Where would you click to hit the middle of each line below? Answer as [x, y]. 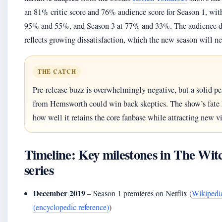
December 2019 [59, 193]
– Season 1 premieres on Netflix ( [139, 193]
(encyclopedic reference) [71, 207]
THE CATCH [57, 72]
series [39, 170]
